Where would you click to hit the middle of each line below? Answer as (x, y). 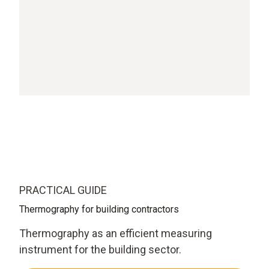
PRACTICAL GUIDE (63, 190)
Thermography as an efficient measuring (116, 233)
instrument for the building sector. (100, 249)
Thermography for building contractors (99, 209)
